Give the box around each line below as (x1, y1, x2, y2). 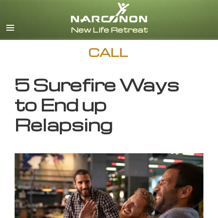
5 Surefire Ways (15, 73, 179, 96)
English (182, 9, 205, 18)
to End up (15, 93, 107, 116)
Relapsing (15, 113, 112, 136)
